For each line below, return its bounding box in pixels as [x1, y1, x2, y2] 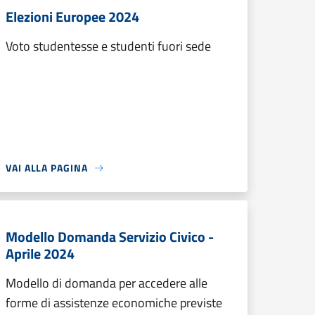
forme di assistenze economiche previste [6, 293, 222, 312]
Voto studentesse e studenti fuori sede [6, 37, 211, 56]
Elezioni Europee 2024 [6, 6, 139, 27]
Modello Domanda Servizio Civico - [6, 226, 214, 247]
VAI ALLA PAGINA [6, 160, 88, 175]
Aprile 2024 [6, 243, 75, 264]
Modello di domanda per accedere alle [6, 274, 207, 292]
